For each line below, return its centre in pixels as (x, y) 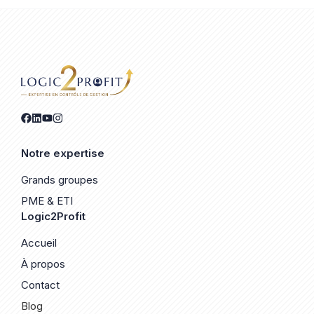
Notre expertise (63, 153)
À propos (43, 264)
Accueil (39, 243)
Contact (40, 285)
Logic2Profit (53, 217)
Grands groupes (60, 180)
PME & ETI (47, 201)
